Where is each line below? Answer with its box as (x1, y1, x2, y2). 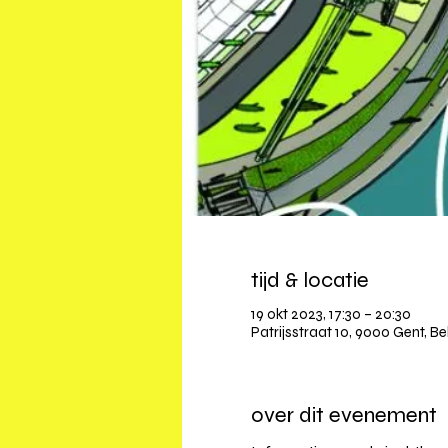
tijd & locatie (250, 267, 369, 294)
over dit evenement (250, 402, 437, 429)
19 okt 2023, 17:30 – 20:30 (250, 305, 411, 324)
